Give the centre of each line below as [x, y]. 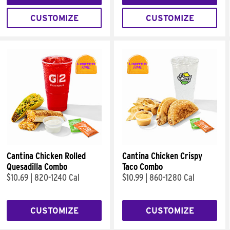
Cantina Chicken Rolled [46, 156]
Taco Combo [142, 167]
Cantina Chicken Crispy [162, 156]
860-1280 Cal [172, 177]
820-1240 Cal [57, 177]
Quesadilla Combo [37, 167]
